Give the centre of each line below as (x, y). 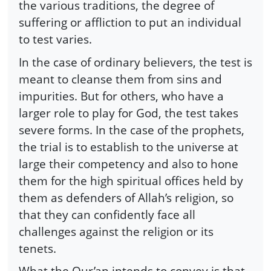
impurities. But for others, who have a (121, 96)
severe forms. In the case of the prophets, (132, 129)
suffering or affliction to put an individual (130, 22)
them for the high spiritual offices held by (131, 180)
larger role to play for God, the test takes (129, 113)
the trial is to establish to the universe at (129, 146)
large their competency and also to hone (129, 163)
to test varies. (55, 39)
